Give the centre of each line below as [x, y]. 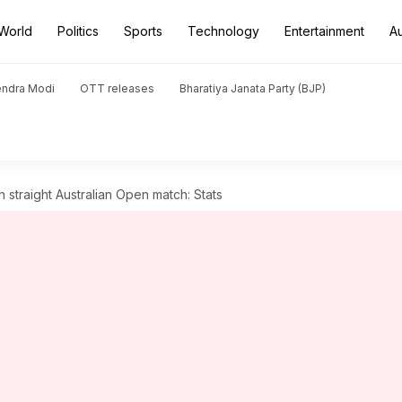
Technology [223, 31]
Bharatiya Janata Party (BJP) [253, 88]
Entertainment [324, 31]
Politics [78, 31]
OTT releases [117, 88]
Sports [143, 31]
